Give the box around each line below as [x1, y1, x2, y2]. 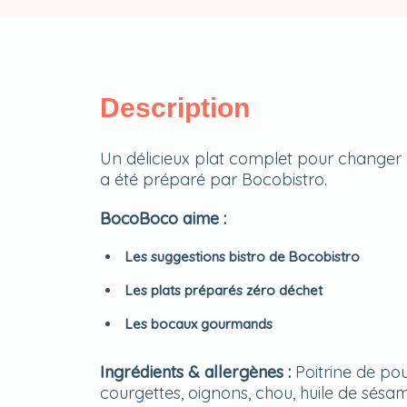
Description [99, 93, 250, 123]
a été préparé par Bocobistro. [99, 169, 327, 190]
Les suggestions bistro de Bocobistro [124, 248, 360, 265]
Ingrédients [99, 362, 184, 382]
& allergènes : [187, 362, 295, 382]
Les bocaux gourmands [124, 315, 273, 333]
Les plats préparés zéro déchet [124, 282, 323, 299]
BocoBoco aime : [99, 208, 226, 229]
